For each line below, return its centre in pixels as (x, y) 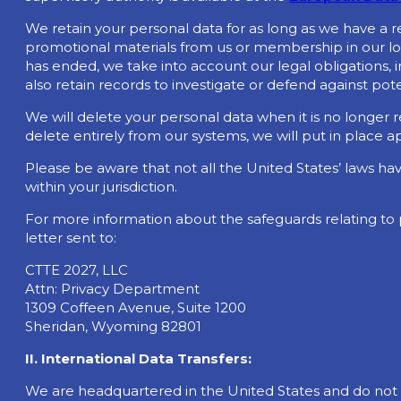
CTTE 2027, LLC (77, 270)
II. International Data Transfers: (138, 359)
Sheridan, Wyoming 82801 (113, 327)
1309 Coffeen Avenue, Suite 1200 (136, 308)
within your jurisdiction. (101, 187)
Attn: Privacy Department (112, 289)
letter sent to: (71, 238)
